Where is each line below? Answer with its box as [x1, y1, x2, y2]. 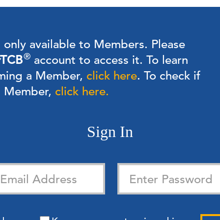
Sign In [87, 123, 133, 140]
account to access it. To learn [30, 53, 188, 67]
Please [148, 37, 185, 52]
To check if [140, 68, 200, 83]
